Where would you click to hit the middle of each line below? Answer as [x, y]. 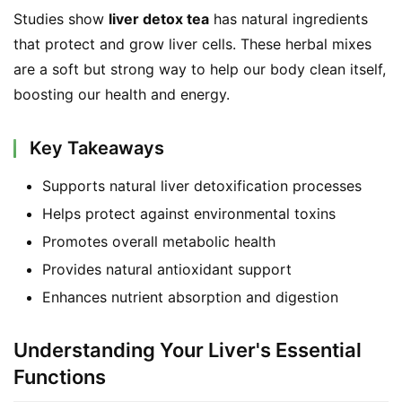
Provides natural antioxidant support [167, 270]
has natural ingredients [288, 19]
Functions [60, 377]
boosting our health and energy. [122, 95]
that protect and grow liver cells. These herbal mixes [192, 44]
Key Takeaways [97, 149]
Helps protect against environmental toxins [189, 214]
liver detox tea [159, 19]
